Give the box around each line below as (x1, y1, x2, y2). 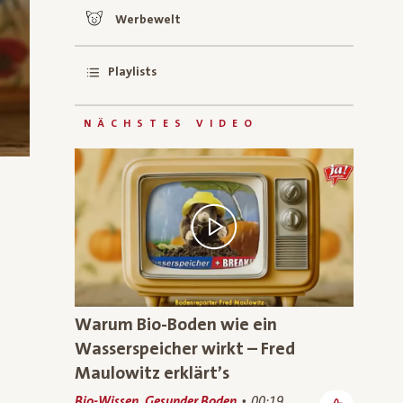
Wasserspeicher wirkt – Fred (75, 338, 295, 359)
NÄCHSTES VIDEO (84, 118, 258, 130)
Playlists (108, 65, 157, 79)
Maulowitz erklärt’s (75, 363, 229, 383)
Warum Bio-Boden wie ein (75, 314, 277, 335)
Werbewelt (115, 13, 181, 27)
